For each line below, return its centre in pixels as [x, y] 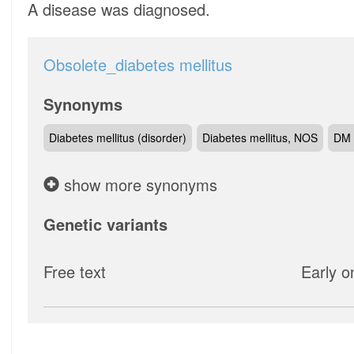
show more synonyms [139, 185]
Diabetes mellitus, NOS [260, 138]
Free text [75, 272]
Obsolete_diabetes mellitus [138, 65]
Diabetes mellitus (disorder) [118, 138]
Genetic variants [106, 224]
